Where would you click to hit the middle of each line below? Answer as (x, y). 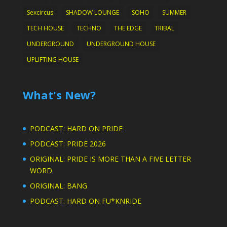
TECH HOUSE (45, 28)
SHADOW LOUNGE (92, 12)
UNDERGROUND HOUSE (121, 44)
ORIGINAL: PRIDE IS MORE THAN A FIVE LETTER (110, 159)
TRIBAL (164, 28)
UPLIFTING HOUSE (52, 59)
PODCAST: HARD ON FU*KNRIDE (85, 201)
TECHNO (89, 28)
